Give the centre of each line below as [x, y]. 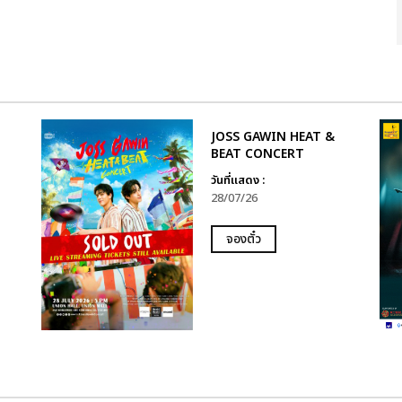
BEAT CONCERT [257, 154]
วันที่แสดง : [237, 180]
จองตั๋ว [243, 239]
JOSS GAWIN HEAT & [272, 137]
